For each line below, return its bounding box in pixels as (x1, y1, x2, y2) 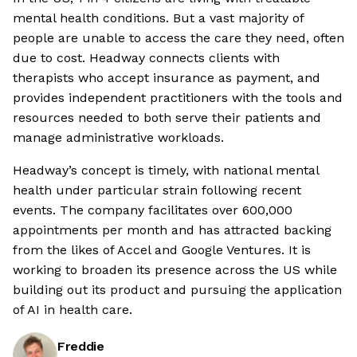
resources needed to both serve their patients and (13, 110, 321, 126)
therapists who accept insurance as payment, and (13, 70, 320, 86)
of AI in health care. (13, 302, 132, 318)
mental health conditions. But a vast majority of (13, 10, 304, 26)
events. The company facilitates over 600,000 (13, 202, 292, 218)
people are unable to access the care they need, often (13, 30, 344, 46)
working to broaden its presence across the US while (13, 262, 337, 278)
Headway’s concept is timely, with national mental (13, 163, 319, 178)
